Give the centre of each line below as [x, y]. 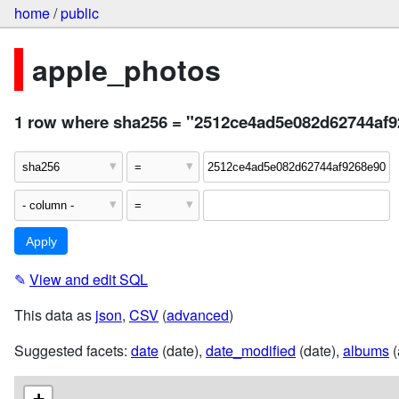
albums [366, 350]
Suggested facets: [73, 350]
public [80, 13]
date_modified [251, 350]
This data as [55, 314]
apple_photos [126, 69]
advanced [198, 314]
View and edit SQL [89, 279]
